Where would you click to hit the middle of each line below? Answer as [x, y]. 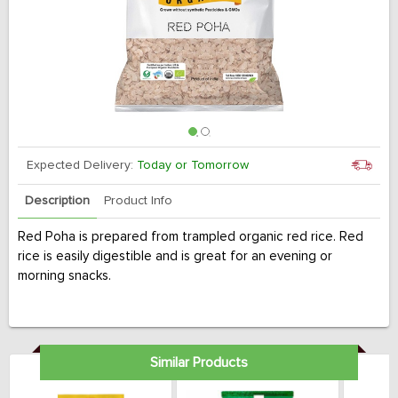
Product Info [138, 201]
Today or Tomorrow [193, 165]
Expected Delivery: [82, 165]
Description [57, 201]
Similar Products [199, 362]
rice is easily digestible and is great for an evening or [175, 256]
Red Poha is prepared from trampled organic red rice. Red [191, 237]
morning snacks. [64, 276]
